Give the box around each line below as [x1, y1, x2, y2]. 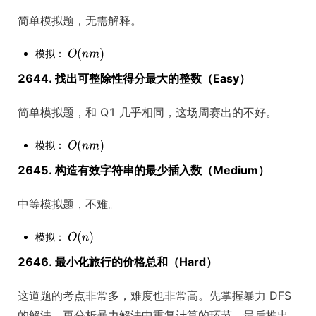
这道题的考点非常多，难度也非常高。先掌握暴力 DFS [18, 288, 291, 303]
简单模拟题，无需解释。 [18, 13, 142, 28]
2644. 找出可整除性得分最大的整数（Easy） [18, 71, 250, 86]
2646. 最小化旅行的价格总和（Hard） [18, 255, 217, 269]
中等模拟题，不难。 [18, 197, 119, 212]
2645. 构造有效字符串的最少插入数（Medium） [18, 163, 269, 178]
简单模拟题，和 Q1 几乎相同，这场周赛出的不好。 [18, 105, 277, 120]
